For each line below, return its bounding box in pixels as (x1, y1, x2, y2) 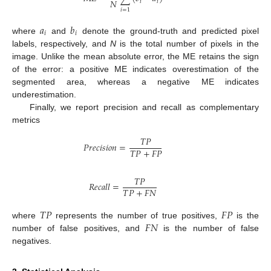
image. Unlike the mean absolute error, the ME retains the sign (12, 51, 259, 61)
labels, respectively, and (12, 38, 111, 48)
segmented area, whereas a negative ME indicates (12, 76, 259, 87)
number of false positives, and (12, 223, 146, 233)
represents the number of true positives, (51, 211, 221, 221)
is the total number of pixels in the (116, 38, 260, 48)
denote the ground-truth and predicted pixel (77, 25, 260, 36)
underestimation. (12, 89, 76, 99)
